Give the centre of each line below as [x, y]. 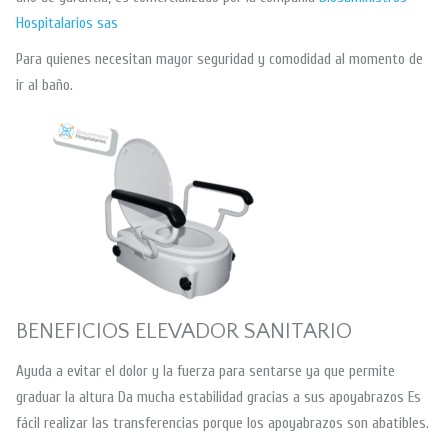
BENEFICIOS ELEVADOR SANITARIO [184, 332]
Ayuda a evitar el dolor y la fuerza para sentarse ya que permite [205, 372]
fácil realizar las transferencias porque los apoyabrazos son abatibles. [222, 424]
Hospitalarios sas [67, 24]
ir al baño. [44, 86]
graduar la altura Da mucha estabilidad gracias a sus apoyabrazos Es [218, 398]
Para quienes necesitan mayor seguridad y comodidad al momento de [219, 60]
